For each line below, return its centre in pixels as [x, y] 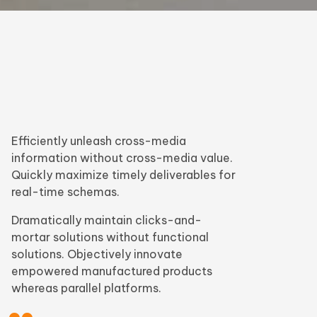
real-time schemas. [65, 191]
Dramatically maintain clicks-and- [106, 220]
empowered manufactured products [112, 271]
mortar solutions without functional [110, 237]
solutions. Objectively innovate [97, 254]
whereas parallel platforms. [86, 288]
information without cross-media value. [122, 157]
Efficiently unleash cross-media [99, 140]
